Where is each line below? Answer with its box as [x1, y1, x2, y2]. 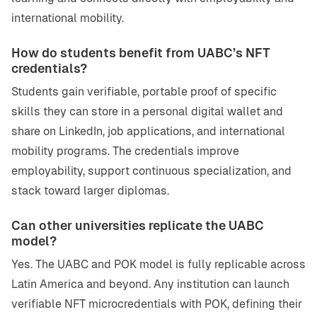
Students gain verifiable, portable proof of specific [11, 85, 277, 99]
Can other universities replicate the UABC [11, 219, 264, 234]
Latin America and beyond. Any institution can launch [11, 277, 289, 292]
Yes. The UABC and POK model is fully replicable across [11, 258, 306, 272]
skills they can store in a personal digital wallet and [11, 105, 283, 119]
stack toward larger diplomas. [11, 184, 169, 198]
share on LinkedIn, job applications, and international [11, 125, 285, 139]
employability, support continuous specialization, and [11, 164, 292, 178]
